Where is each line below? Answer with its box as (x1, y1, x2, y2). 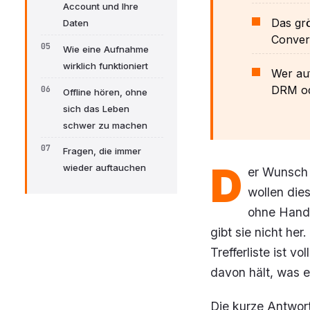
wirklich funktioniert (63, 60, 148, 71)
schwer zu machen (63, 119, 147, 131)
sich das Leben (63, 102, 129, 114)
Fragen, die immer (63, 145, 141, 157)
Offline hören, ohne (63, 86, 147, 98)
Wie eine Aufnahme (63, 43, 149, 55)
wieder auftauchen (63, 162, 146, 174)
